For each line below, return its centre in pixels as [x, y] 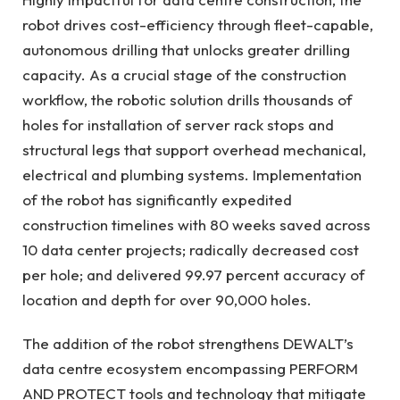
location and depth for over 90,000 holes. [167, 300]
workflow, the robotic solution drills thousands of [187, 100]
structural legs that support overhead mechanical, [194, 150]
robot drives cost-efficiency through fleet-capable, [198, 25]
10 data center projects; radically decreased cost [191, 250]
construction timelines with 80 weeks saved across [196, 225]
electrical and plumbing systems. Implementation [192, 175]
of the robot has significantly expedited [157, 200]
